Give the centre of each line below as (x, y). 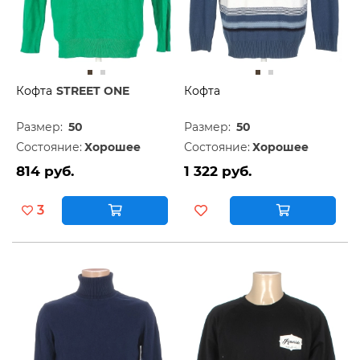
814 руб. (45, 171)
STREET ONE (93, 90)
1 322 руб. (218, 171)
